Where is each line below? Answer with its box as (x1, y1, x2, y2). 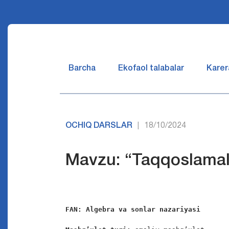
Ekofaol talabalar (118, 65, 184, 72)
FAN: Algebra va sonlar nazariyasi (65, 205, 205, 213)
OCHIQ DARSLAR (65, 122, 133, 129)
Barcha (68, 65, 96, 72)
